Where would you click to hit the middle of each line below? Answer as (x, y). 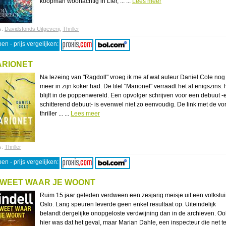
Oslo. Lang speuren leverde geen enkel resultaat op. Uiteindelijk (128, 204)
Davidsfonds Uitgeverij (32, 29)
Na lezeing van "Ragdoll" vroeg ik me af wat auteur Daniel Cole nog (132, 77)
